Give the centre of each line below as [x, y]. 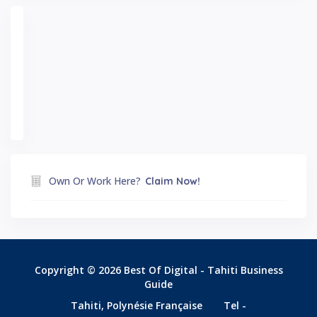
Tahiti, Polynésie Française [137, 306]
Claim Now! [173, 181]
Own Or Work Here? [95, 181]
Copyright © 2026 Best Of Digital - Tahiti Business [158, 270]
